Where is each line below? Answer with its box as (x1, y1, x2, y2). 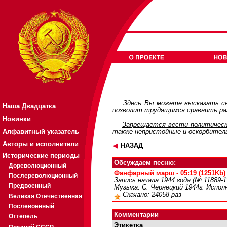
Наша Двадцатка (3, 102, 56, 110)
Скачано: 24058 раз (121, 191, 181, 198)
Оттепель (9, 213, 37, 220)
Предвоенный (9, 182, 51, 190)
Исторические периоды (3, 152, 80, 159)
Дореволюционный (9, 162, 66, 169)
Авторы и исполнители (3, 140, 79, 148)
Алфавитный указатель (3, 128, 79, 135)
